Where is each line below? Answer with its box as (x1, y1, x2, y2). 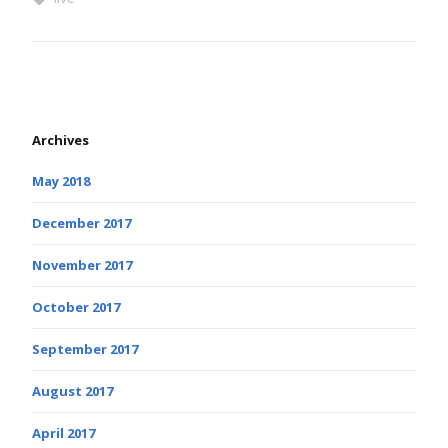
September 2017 (32, 339, 138, 358)
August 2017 (32, 381, 113, 400)
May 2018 (32, 171, 90, 190)
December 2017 (32, 213, 131, 232)
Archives (32, 130, 89, 149)
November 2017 (32, 255, 132, 274)
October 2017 (32, 297, 120, 316)
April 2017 (32, 423, 95, 442)
